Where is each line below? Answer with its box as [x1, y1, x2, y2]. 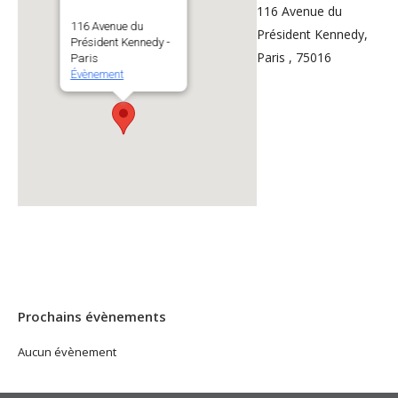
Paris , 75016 [257, 49, 332, 66]
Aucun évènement [18, 344, 116, 360]
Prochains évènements [18, 307, 166, 325]
